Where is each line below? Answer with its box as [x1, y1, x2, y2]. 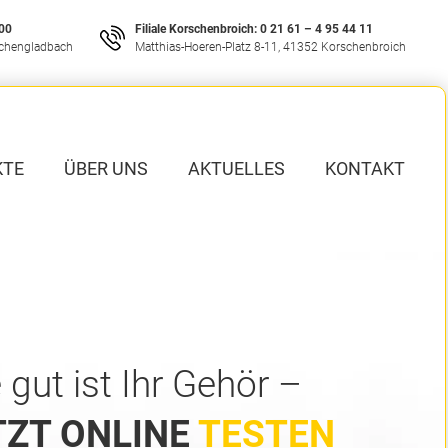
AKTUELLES [188, 158, 285, 179]
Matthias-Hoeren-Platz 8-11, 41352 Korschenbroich [135, 40, 406, 54]
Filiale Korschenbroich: [135, 22, 257, 36]
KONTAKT [325, 158, 405, 179]
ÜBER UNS [64, 158, 148, 179]
